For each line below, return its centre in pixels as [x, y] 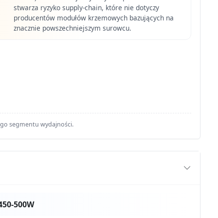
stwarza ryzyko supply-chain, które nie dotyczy [87, 7]
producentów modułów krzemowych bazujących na [94, 18]
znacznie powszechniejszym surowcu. [73, 28]
